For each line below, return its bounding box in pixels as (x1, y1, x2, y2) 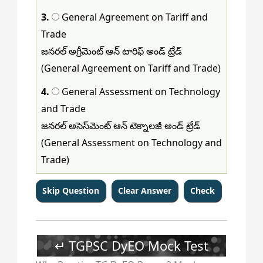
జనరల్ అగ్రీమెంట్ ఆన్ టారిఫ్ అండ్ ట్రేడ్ (41, 44, 182, 58)
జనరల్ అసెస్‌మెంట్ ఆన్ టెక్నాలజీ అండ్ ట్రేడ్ (41, 119, 200, 132)
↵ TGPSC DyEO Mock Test (55, 237, 208, 255)
